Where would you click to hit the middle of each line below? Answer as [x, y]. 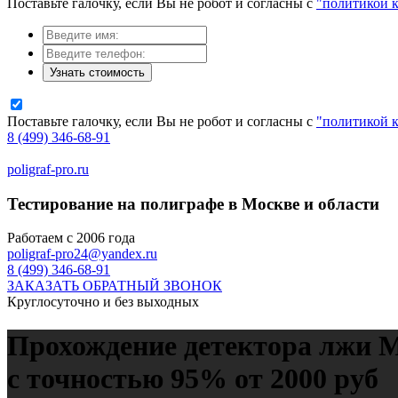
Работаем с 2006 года [71, 238]
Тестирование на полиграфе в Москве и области [193, 203]
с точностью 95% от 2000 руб [193, 378]
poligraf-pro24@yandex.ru [82, 254]
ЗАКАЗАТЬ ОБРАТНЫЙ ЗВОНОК [115, 286]
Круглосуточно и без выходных [103, 302]
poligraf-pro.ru [48, 169]
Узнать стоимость [97, 72]
